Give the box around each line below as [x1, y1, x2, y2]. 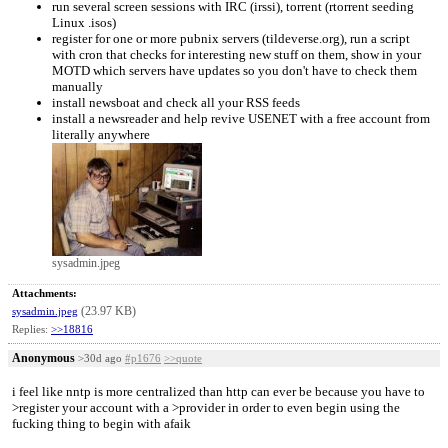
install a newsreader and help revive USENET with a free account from [52, 111, 430, 126]
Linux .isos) [52, 15, 116, 30]
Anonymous [12, 351, 75, 365]
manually [52, 79, 103, 94]
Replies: [12, 323, 51, 335]
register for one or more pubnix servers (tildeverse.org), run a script [52, 31, 410, 46]
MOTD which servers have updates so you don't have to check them [52, 63, 417, 78]
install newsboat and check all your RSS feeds [52, 95, 300, 110]
